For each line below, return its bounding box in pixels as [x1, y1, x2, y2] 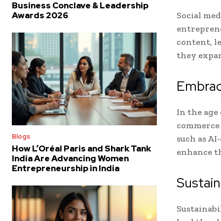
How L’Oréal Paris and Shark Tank [12, 143, 151, 154]
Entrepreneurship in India [12, 163, 119, 174]
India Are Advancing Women [12, 153, 129, 164]
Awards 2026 [12, 10, 68, 21]
